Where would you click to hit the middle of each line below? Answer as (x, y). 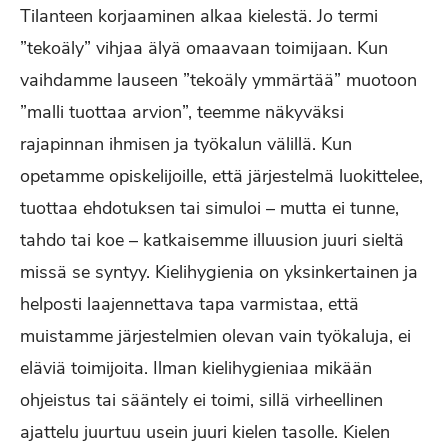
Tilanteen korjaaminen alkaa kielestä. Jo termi (199, 16)
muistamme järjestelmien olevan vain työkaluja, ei (215, 336)
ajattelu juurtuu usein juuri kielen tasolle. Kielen (205, 432)
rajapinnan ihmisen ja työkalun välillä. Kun (186, 144)
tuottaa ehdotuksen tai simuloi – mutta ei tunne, (209, 208)
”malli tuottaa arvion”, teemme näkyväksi (182, 112)
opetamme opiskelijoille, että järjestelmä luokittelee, (221, 176)
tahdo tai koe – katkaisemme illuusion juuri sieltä (212, 240)
